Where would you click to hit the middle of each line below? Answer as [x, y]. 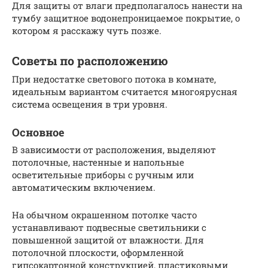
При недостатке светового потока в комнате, [114, 79]
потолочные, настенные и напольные [98, 162]
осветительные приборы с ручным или [103, 174]
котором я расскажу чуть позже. [87, 30]
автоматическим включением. [84, 187]
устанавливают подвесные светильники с [109, 227]
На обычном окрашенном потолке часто [104, 214]
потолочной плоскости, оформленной [98, 252]
